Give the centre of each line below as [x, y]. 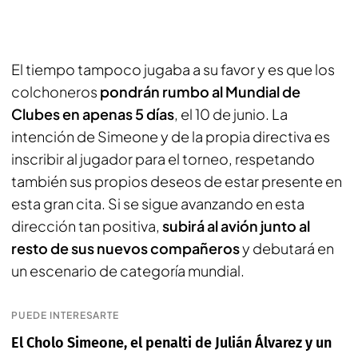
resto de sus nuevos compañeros [125, 248]
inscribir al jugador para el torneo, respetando [163, 158]
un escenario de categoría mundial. [128, 270]
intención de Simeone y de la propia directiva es [171, 136]
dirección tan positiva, [87, 225]
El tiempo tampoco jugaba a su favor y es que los [173, 69]
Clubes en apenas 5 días [93, 113]
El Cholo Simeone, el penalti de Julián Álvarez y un [171, 342]
